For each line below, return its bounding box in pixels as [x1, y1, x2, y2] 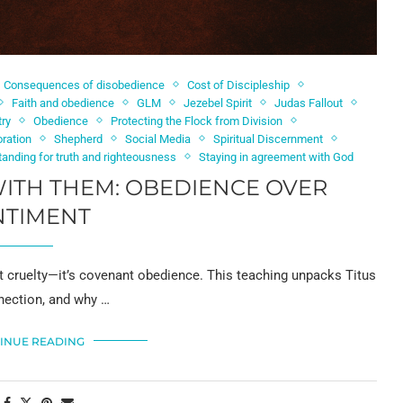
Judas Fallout [274, 95, 344, 110]
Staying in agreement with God [199, 149, 354, 164]
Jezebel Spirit [184, 95, 253, 110]
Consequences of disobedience [3, 77, 165, 92]
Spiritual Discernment [212, 131, 323, 146]
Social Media [124, 131, 191, 146]
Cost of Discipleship [186, 77, 290, 92]
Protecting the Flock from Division [110, 113, 282, 128]
